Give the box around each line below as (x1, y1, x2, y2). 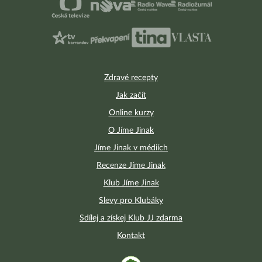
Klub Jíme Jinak (103, 179, 159, 188)
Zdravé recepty (104, 74, 158, 82)
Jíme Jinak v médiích (94, 144, 168, 153)
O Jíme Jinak (108, 126, 154, 135)
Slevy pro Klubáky (99, 196, 163, 205)
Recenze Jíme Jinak (96, 161, 166, 170)
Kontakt (117, 232, 145, 240)
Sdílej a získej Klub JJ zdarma (80, 214, 182, 223)
